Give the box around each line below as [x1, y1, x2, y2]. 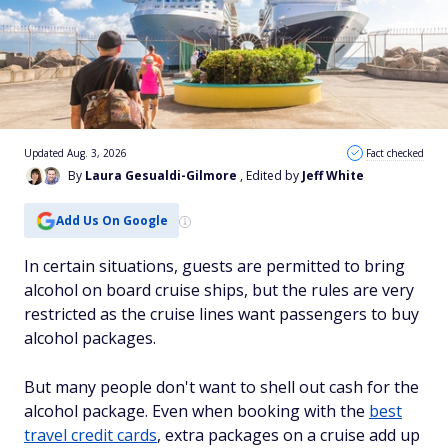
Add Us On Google [55, 211, 168, 229]
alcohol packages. [24, 327, 156, 349]
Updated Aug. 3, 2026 [24, 146, 127, 160]
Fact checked [366, 146, 424, 160]
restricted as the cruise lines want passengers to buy [24, 303, 419, 325]
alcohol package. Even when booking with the [24, 400, 369, 422]
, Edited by [240, 167, 302, 184]
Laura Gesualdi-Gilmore [85, 167, 237, 184]
